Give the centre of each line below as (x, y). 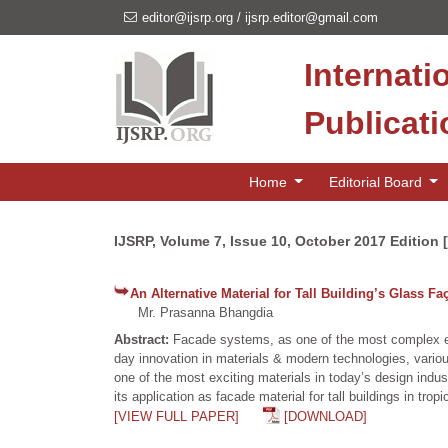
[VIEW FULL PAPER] (176, 416)
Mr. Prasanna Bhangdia (193, 312)
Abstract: (143, 339)
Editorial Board (377, 181)
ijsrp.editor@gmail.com (311, 17)
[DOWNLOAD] (325, 416)
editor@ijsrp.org (187, 17)
